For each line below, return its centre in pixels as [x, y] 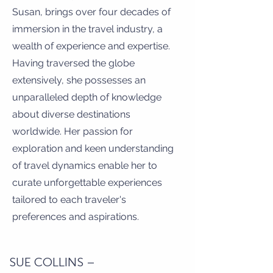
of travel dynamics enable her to [85, 165]
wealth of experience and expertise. [91, 46]
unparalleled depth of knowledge [87, 97]
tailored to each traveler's [69, 200]
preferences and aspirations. [77, 217]
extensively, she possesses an [79, 80]
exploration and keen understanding [93, 148]
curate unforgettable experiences [87, 183]
